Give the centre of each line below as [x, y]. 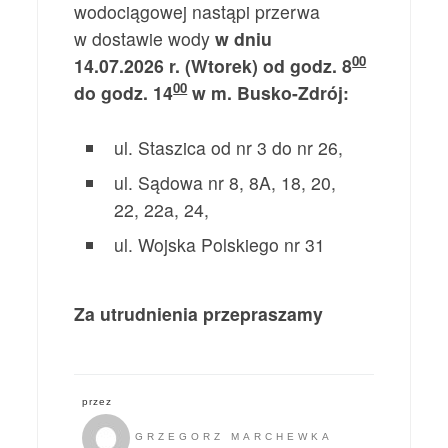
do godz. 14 [124, 92]
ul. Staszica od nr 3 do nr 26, [229, 147]
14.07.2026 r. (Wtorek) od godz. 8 [213, 65]
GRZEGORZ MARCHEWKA [234, 437]
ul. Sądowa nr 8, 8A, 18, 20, [225, 182]
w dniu [244, 38]
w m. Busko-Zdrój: [271, 92]
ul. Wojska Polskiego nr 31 [220, 244]
